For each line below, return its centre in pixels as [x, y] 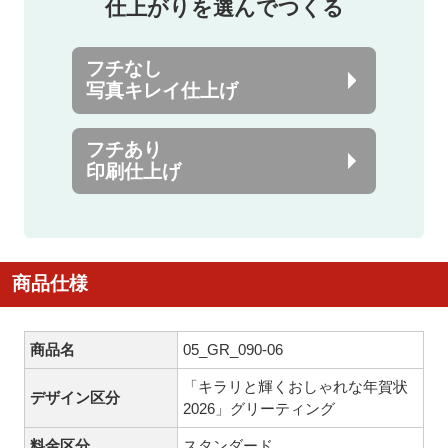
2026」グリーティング [259, 408]
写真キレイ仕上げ [162, 91]
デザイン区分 [75, 397]
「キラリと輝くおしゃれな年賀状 [296, 386]
